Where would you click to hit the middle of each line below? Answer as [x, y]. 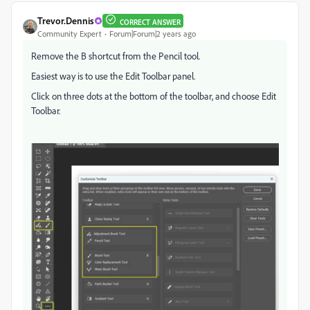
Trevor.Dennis [66, 21]
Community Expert [70, 34]
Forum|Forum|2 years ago [153, 34]
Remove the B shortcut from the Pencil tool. [116, 56]
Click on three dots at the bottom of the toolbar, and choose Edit [154, 96]
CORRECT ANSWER [150, 22]
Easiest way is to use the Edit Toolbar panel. [113, 76]
